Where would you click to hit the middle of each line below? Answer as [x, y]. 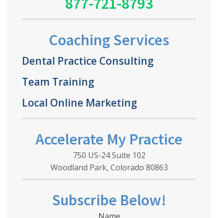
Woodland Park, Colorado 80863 [109, 167]
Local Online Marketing [79, 102]
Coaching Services [109, 40]
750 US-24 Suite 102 [109, 155]
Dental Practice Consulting [88, 60]
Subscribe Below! [109, 200]
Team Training [58, 81]
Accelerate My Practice [109, 139]
